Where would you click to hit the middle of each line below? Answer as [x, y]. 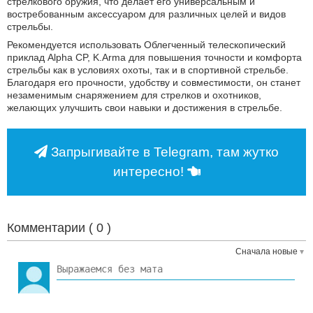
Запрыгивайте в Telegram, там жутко [163, 152]
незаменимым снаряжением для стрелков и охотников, [134, 95]
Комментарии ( [52, 228]
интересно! [150, 172]
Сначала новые [267, 252]
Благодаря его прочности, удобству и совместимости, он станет [154, 83]
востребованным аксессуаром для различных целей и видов [146, 14]
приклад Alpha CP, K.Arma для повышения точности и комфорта [154, 58]
